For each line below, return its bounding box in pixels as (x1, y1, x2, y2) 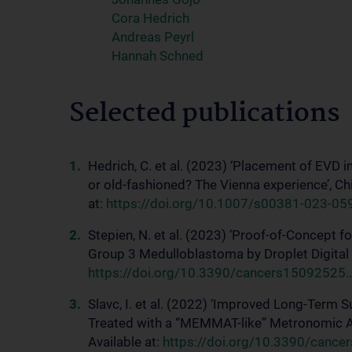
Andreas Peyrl (112, 29, 194, 45)
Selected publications (69, 93, 340, 135)
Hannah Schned (112, 48, 203, 64)
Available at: (88, 334, 163, 350)
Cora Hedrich (112, 10, 189, 26)
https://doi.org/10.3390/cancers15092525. (88, 265, 349, 280)
